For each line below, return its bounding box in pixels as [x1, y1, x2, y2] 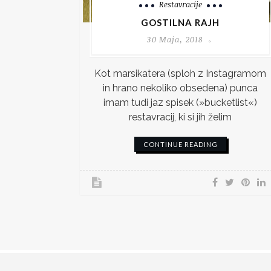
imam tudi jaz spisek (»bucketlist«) [103, 96, 258, 108]
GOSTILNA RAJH [141, 16, 220, 28]
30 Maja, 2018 [147, 33, 203, 45]
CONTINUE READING [143, 140, 218, 148]
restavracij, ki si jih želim [129, 111, 232, 123]
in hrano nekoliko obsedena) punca [103, 82, 258, 94]
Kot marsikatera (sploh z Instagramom [94, 67, 267, 79]
